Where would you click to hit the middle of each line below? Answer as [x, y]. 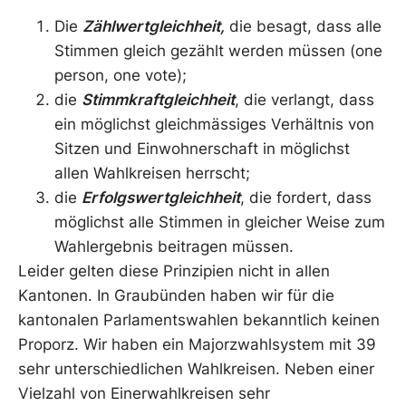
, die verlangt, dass [304, 99]
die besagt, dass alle [303, 26]
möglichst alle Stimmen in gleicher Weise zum [220, 222]
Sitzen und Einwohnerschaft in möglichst [202, 148]
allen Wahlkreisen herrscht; [152, 173]
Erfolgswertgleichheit [161, 197]
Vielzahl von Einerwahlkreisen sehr [144, 393]
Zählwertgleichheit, [154, 26]
